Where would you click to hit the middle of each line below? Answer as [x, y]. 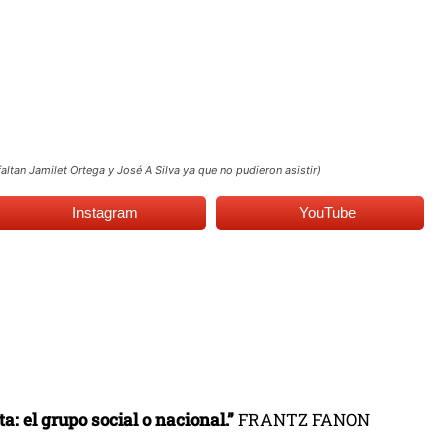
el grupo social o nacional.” [128, 419]
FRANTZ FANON [302, 419]
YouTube [328, 212]
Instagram [105, 212]
